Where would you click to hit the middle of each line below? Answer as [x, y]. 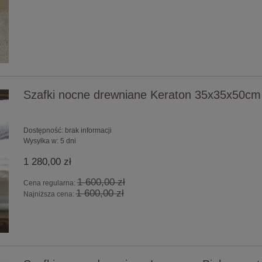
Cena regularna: [50, 183]
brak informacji [88, 131]
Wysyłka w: [41, 141]
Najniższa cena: [49, 194]
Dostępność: [43, 131]
